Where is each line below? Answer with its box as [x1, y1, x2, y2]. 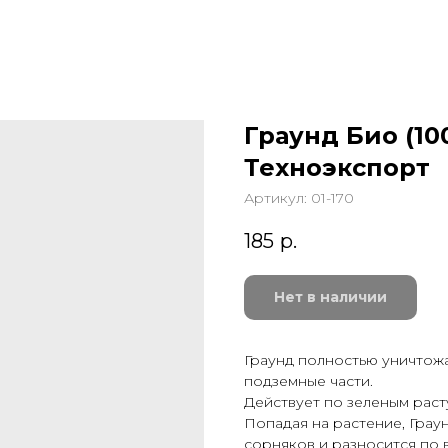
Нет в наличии [274, 288, 387, 307]
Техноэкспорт [244, 153, 430, 182]
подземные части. [244, 372, 373, 391]
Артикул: [244, 189, 311, 207]
